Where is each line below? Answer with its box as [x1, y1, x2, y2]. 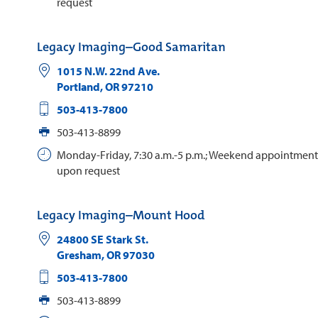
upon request [56, 163, 120, 177]
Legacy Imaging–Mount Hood [37, 206, 204, 224]
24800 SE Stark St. [56, 231, 148, 246]
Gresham [56, 247, 102, 262]
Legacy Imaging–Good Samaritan [37, 38, 226, 55]
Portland [56, 79, 100, 94]
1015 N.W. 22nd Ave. [56, 63, 160, 78]
